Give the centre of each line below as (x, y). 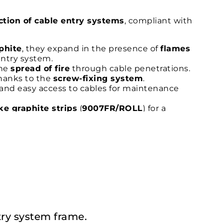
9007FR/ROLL (112, 109)
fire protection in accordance (125, 128)
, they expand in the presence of (91, 49)
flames (175, 49)
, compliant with (158, 21)
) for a (154, 109)
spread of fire (40, 69)
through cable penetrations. (130, 69)
